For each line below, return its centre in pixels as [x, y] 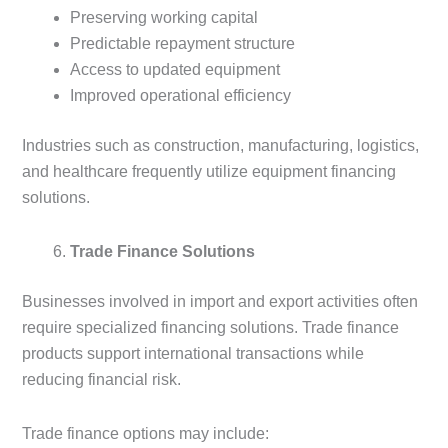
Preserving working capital [164, 18]
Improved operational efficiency [180, 96]
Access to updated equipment [175, 70]
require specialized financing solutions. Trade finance [210, 328]
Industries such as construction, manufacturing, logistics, [220, 146]
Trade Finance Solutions [162, 252]
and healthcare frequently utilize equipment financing [209, 172]
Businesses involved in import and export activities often [220, 302]
